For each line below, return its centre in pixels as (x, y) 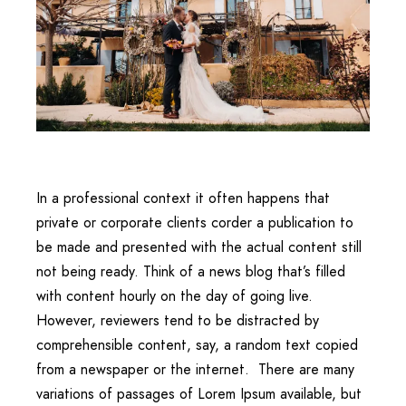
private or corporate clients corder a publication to (195, 222)
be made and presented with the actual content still (199, 246)
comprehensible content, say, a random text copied (197, 344)
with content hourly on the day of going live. (174, 295)
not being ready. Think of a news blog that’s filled (191, 271)
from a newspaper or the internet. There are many (195, 369)
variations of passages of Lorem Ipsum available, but (199, 393)
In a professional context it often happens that (183, 198)
